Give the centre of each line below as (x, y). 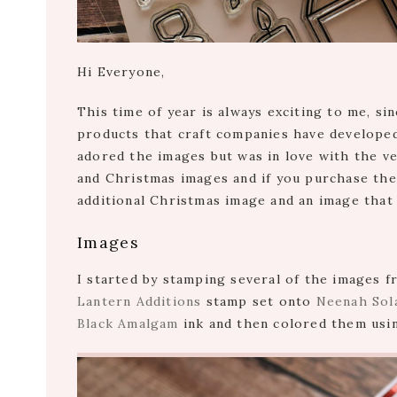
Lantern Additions (140, 302)
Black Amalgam (128, 324)
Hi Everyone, (121, 72)
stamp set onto (259, 302)
